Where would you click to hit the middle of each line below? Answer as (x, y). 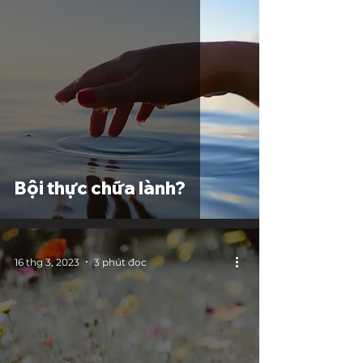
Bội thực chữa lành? (100, 188)
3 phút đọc (120, 262)
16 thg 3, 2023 (47, 262)
